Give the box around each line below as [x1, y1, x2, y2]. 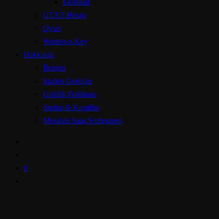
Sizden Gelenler [43, 77, 92, 85]
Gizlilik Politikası [43, 90, 96, 98]
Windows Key [43, 37, 88, 45]
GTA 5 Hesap [43, 11, 86, 19]
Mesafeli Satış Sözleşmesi [43, 116, 122, 125]
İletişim [43, 64, 66, 72]
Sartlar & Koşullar [43, 103, 99, 111]
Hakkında [23, 50, 54, 59]
